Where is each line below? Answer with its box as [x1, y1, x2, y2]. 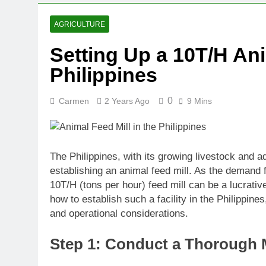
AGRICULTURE [54, 20, 105, 28]
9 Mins [187, 96, 212, 106]
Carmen [59, 96, 89, 106]
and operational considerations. [50, 207, 188, 219]
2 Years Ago [104, 96, 150, 106]
